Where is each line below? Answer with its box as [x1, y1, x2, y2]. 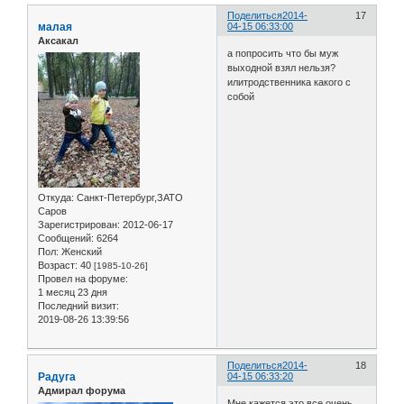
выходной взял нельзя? [227, 61, 336, 73]
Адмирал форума [38, 385, 125, 397]
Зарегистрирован [38, 218, 117, 230]
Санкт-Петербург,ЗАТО [74, 191, 183, 203]
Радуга [38, 371, 76, 384]
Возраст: [38, 259, 78, 271]
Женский [59, 245, 102, 257]
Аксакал [38, 35, 78, 47]
